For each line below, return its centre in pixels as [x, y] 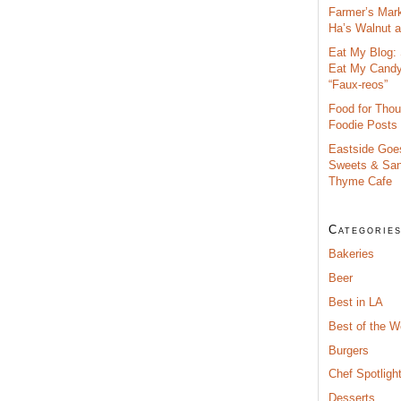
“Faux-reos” [358, 84]
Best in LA [356, 302]
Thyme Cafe [360, 181]
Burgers [349, 350]
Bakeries [351, 253]
